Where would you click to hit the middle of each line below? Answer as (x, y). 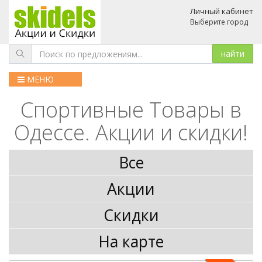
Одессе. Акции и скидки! (131, 132)
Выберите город (219, 22)
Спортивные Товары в (131, 110)
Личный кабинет (222, 11)
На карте (131, 242)
